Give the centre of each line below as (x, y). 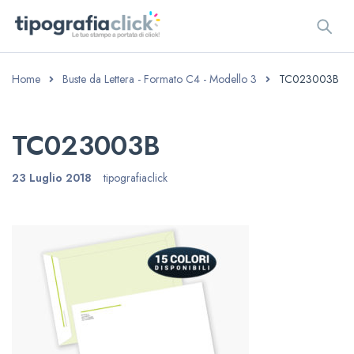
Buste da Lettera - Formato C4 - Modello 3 (160, 79)
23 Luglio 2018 (52, 178)
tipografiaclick (136, 178)
